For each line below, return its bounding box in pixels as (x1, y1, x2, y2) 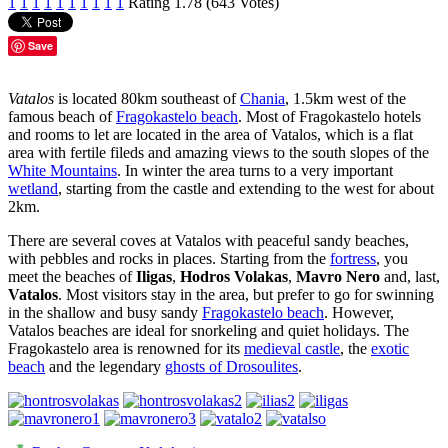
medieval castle (244, 339, 340, 357)
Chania (240, 89, 285, 107)
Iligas (136, 267, 172, 285)
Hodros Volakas (180, 267, 288, 285)
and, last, (380, 267, 440, 285)
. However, (324, 303, 394, 321)
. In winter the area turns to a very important (117, 161, 393, 179)
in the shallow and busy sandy (8, 303, 202, 321)
